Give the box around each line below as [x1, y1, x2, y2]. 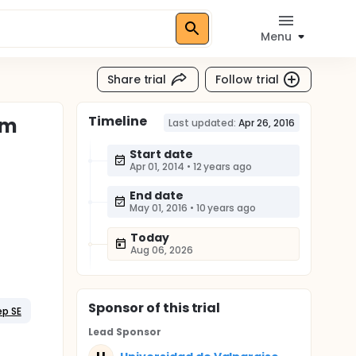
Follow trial [215, 71, 279, 87]
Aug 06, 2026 [130, 243, 193, 257]
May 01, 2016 [130, 201, 188, 215]
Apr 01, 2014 [130, 160, 184, 173]
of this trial [143, 299, 221, 317]
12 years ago [192, 160, 253, 173]
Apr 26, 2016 [238, 116, 295, 130]
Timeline [88, 112, 147, 130]
